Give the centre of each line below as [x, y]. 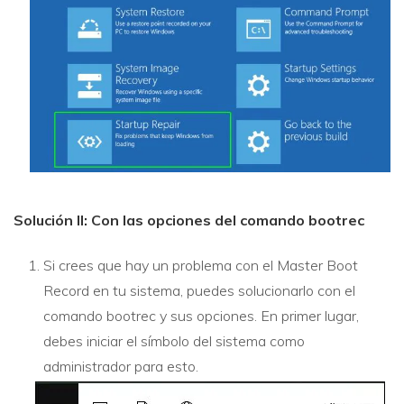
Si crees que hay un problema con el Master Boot [201, 266]
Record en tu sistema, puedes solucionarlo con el [199, 291]
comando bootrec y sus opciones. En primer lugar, [201, 316]
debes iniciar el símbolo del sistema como [174, 341]
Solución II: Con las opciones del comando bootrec [189, 220]
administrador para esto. [121, 367]
